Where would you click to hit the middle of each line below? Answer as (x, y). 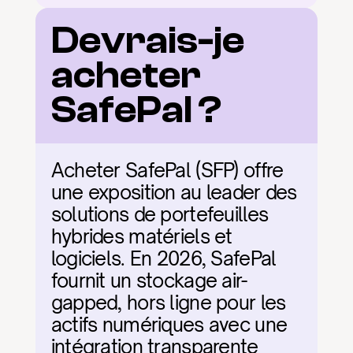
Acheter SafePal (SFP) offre (167, 170)
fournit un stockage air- (149, 281)
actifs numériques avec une (169, 325)
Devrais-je (147, 41)
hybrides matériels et (141, 236)
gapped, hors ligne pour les (168, 303)
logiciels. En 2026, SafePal (163, 258)
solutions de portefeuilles (160, 214)
